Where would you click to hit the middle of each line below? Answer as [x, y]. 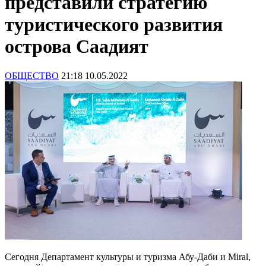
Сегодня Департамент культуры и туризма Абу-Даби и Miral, [128, 256]
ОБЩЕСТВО [32, 75]
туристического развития [114, 25]
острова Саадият [77, 47]
